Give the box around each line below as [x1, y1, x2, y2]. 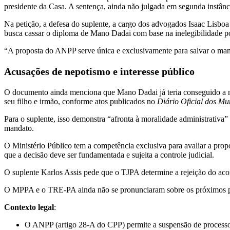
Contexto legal [4, 203, 54, 212]
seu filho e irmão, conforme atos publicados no [4, 97, 157, 106]
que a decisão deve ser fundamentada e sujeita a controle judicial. [4, 150, 214, 160]
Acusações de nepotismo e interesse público [4, 66, 195, 78]
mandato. [4, 124, 34, 133]
